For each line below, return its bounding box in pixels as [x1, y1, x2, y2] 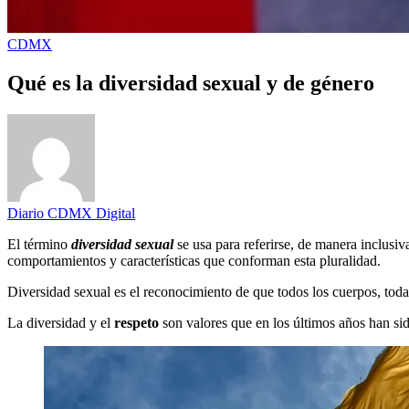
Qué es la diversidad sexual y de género [7, 70, 374, 95]
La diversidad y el [7, 314, 114, 330]
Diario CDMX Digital [7, 204, 135, 221]
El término [7, 236, 71, 252]
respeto [114, 314, 163, 330]
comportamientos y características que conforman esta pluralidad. [7, 252, 381, 268]
